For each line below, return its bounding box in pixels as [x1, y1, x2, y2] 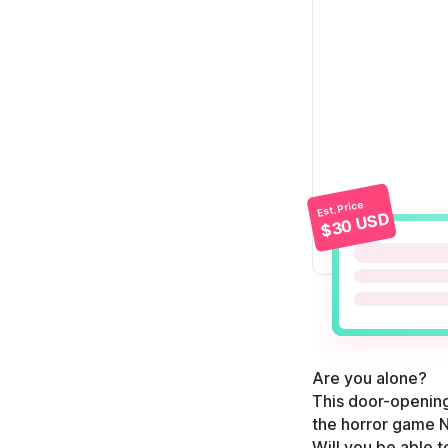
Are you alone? [312, 368, 427, 388]
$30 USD [318, 208, 392, 242]
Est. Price [315, 197, 365, 219]
